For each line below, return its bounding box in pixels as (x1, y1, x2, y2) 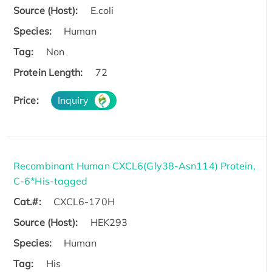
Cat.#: (13, 195, 41, 208)
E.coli (90, 4, 114, 16)
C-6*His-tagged (13, 174, 88, 187)
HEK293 (90, 216, 128, 228)
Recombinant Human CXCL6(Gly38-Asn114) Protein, (13, 159, 256, 172)
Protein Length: (13, 66, 83, 78)
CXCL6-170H (53, 195, 115, 208)
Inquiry (57, 93, 89, 106)
